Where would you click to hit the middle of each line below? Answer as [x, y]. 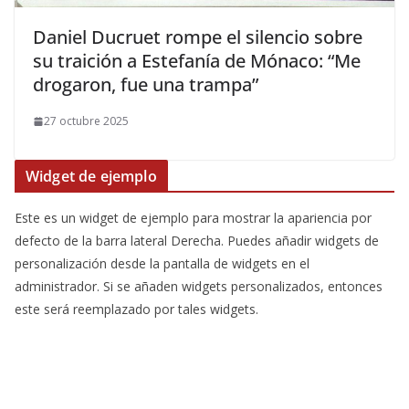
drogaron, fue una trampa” [148, 85]
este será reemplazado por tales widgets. [136, 309]
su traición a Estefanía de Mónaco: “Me [197, 61]
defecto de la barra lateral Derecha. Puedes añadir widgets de [197, 241]
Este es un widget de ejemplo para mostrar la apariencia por [193, 218]
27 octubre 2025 [86, 121]
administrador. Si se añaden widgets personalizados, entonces [199, 287]
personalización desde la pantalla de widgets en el [162, 264]
